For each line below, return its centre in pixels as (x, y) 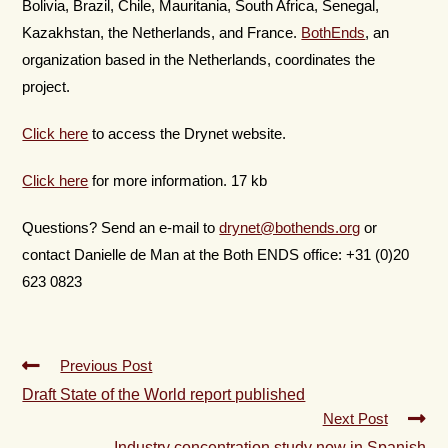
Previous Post (106, 365)
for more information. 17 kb (178, 180)
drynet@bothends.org (290, 227)
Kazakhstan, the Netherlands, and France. (162, 32)
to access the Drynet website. (187, 133)
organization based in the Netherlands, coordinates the (199, 59)
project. (46, 86)
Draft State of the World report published (164, 394)
